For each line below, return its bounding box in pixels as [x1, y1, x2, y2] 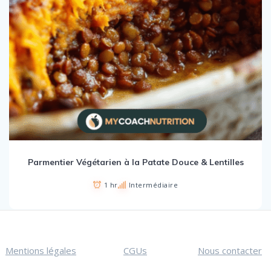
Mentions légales [5, 244, 76, 256]
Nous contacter [198, 244, 262, 256]
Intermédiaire [128, 180, 178, 189]
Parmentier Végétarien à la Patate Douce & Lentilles [27, 156, 244, 168]
